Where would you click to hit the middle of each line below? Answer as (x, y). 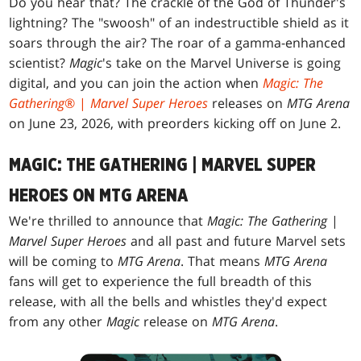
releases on (248, 104)
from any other (58, 322)
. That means (223, 261)
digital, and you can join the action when (136, 83)
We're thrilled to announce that (108, 221)
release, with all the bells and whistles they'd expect (168, 302)
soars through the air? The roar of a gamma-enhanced (178, 43)
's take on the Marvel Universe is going (222, 63)
